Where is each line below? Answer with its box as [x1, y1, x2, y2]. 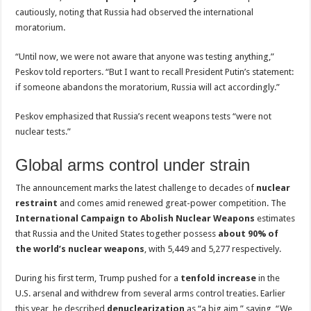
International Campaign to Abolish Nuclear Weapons [15, 212, 255, 224]
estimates [255, 212, 296, 224]
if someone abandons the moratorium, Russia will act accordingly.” [15, 81, 280, 92]
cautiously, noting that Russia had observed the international [15, 6, 254, 17]
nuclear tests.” [15, 126, 72, 137]
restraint [15, 197, 58, 208]
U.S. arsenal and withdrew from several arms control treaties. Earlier [15, 287, 286, 299]
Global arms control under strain [15, 155, 251, 174]
